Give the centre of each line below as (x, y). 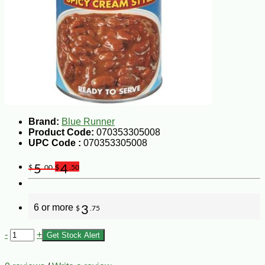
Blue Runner (88, 121)
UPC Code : (56, 143)
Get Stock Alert (73, 235)
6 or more (55, 207)
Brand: (44, 121)
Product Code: (61, 132)
